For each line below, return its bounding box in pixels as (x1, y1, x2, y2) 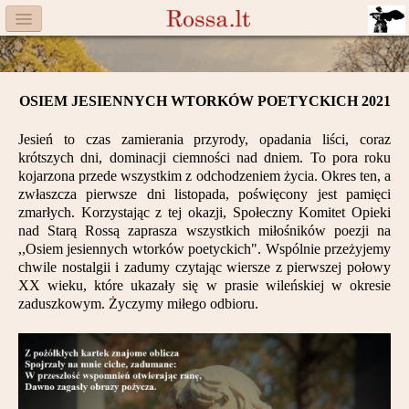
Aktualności (37, 146, 120, 162)
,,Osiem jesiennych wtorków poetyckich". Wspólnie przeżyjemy (18, 241, 391, 257)
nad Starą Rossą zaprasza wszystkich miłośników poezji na (18, 223, 391, 238)
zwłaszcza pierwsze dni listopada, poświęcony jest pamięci (18, 186, 391, 202)
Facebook (37, 69, 106, 85)
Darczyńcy (37, 376, 110, 392)
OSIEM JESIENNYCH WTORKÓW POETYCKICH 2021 (18, 93, 391, 109)
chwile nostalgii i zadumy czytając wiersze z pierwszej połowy (18, 259, 391, 275)
